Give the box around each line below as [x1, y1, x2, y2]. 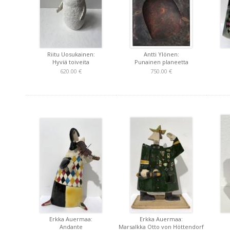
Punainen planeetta [134, 58, 188, 66]
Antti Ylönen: [143, 50, 179, 58]
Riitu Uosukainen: [47, 50, 95, 58]
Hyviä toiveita [52, 58, 89, 66]
